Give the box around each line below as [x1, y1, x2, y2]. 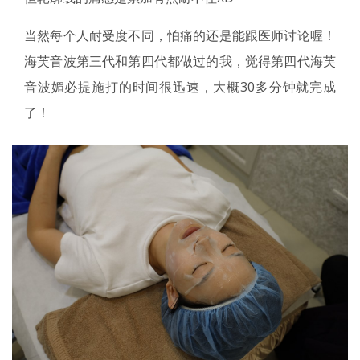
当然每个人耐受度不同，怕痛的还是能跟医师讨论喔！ [24, 26, 336, 44]
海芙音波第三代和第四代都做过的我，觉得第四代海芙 [24, 51, 336, 70]
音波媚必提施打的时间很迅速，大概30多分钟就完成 [24, 77, 336, 96]
